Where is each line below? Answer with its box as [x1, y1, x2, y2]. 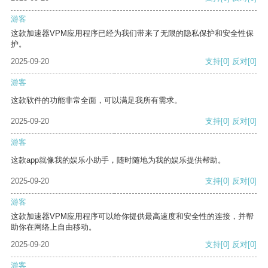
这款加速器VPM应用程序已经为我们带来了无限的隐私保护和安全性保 [11, 29, 254, 38]
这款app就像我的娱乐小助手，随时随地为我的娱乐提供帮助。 [11, 156, 226, 165]
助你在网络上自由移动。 [11, 223, 96, 232]
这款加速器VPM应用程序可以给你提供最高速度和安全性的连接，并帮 [11, 212, 254, 221]
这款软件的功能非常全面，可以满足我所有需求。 [11, 96, 182, 105]
